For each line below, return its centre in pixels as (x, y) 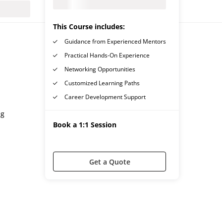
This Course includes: (89, 27)
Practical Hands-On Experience (107, 55)
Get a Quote (110, 162)
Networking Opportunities (100, 69)
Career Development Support (105, 97)
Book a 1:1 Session (85, 125)
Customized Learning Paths (102, 83)
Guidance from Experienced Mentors (115, 41)
